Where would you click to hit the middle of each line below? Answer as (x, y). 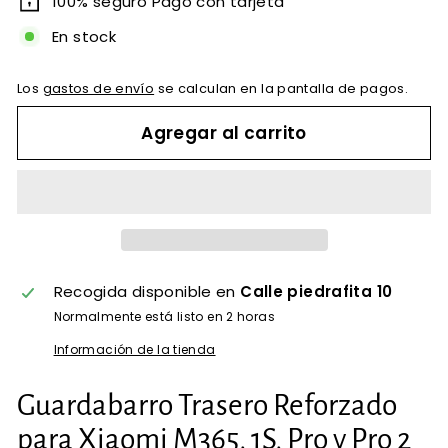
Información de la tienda (134, 349)
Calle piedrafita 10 (316, 291)
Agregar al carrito (224, 132)
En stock (84, 36)
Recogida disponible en (147, 291)
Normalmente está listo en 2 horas (164, 316)
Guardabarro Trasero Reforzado (207, 405)
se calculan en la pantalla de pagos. (281, 88)
